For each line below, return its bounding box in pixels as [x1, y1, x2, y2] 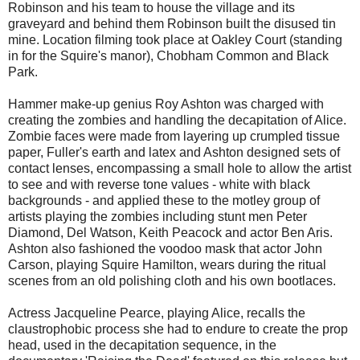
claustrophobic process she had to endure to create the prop [8, 322, 348, 337]
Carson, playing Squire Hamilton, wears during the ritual [8, 258, 326, 272]
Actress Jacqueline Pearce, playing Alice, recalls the [8, 306, 305, 321]
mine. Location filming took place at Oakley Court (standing [8, 33, 342, 47]
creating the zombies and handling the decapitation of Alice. [8, 113, 346, 128]
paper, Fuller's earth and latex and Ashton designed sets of [8, 145, 340, 160]
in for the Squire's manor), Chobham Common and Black [8, 49, 329, 63]
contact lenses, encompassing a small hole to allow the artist [8, 162, 351, 176]
